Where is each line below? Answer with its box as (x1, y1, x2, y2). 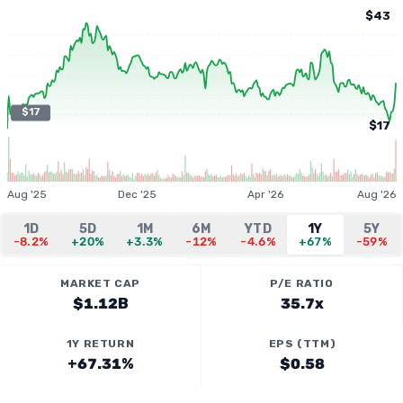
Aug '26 (357, 188, 396, 201)
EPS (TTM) (268, 337, 336, 350)
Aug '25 (7, 188, 47, 201)
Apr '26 (247, 188, 284, 201)
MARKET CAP (60, 277, 140, 290)
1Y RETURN (66, 337, 135, 350)
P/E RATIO (270, 277, 334, 290)
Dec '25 (118, 188, 157, 201)
